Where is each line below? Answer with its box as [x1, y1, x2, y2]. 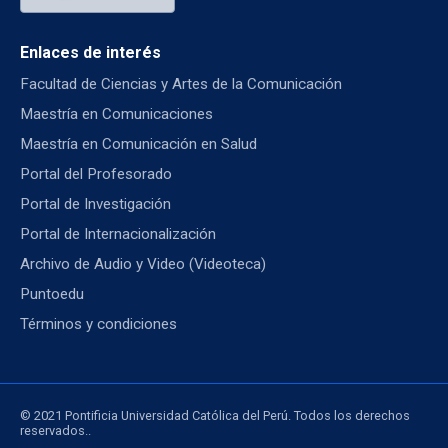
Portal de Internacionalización [20, 224, 216, 243]
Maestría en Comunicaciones [20, 104, 213, 123]
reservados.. [20, 422, 91, 438]
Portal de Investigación [20, 194, 171, 213]
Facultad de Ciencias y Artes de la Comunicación [20, 74, 342, 93]
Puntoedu [20, 284, 84, 303]
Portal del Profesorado [20, 164, 172, 183]
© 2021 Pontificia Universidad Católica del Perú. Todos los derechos [20, 407, 410, 423]
